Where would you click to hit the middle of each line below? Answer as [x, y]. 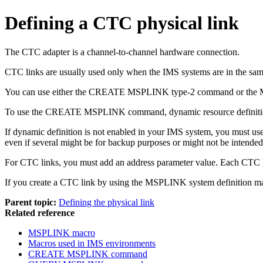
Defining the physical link [107, 202]
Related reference [40, 213]
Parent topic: [31, 202]
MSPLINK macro [62, 232]
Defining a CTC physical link [122, 23]
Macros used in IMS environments [92, 243]
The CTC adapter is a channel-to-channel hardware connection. [122, 52]
